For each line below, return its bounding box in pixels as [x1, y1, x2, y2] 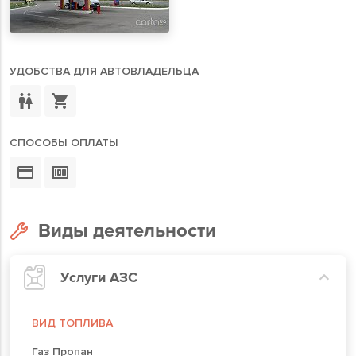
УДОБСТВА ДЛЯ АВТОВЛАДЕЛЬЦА [10, 64, 199, 78]
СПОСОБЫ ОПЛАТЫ [10, 136, 118, 149]
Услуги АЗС [60, 268, 137, 286]
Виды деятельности [38, 219, 216, 242]
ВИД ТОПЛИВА [32, 315, 113, 330]
